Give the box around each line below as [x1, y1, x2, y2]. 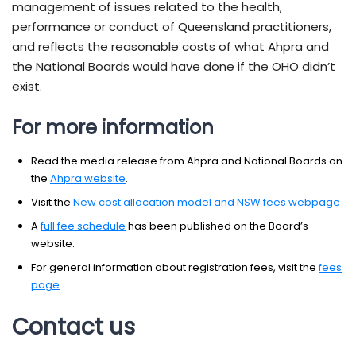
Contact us [12, 311, 135, 343]
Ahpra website [50, 171, 126, 187]
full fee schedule [41, 219, 126, 234]
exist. [12, 78, 42, 95]
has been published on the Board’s [126, 219, 308, 234]
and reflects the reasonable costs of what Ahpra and [12, 38, 329, 56]
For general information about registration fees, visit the [31, 260, 319, 276]
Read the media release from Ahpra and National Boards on [31, 153, 342, 169]
